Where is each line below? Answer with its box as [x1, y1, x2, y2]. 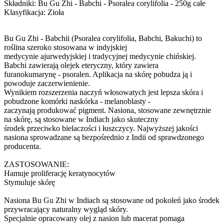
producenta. [4, 141, 41, 150]
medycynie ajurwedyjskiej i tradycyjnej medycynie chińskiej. [4, 51, 196, 60]
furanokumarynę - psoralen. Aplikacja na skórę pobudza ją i [4, 69, 192, 78]
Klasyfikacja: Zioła [4, 7, 64, 16]
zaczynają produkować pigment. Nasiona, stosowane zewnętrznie [4, 105, 211, 114]
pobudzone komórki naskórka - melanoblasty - [4, 96, 150, 105]
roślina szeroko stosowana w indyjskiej [4, 42, 127, 51]
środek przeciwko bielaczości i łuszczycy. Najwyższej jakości [4, 123, 198, 132]
